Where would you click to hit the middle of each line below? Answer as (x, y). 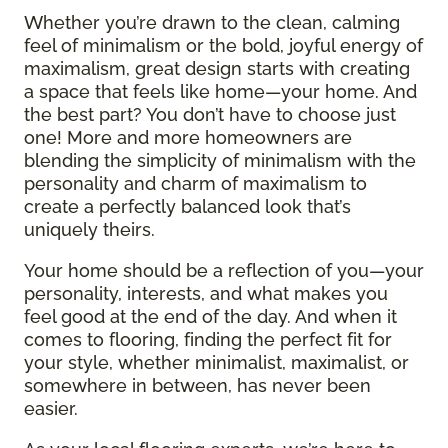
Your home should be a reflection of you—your (224, 270)
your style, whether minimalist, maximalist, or (216, 362)
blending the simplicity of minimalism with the (220, 160)
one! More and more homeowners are (188, 137)
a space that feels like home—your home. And (220, 91)
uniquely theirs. (89, 229)
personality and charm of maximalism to (195, 183)
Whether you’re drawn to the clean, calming (212, 22)
